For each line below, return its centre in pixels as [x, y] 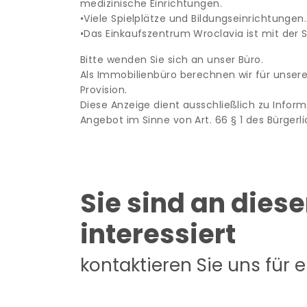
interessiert [158, 234]
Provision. [104, 90]
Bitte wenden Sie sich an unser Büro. [172, 60]
